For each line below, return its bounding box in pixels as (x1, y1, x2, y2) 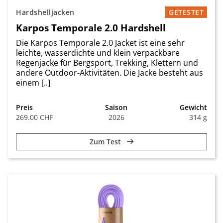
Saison (105, 103, 127, 112)
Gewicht (180, 103, 207, 112)
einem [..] (16, 77, 50, 89)
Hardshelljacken (16, 7, 75, 17)
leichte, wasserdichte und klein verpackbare (16, 47, 180, 59)
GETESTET (169, 7, 204, 17)
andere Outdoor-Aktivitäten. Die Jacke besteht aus (16, 67, 203, 79)
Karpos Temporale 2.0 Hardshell (16, 21, 166, 35)
